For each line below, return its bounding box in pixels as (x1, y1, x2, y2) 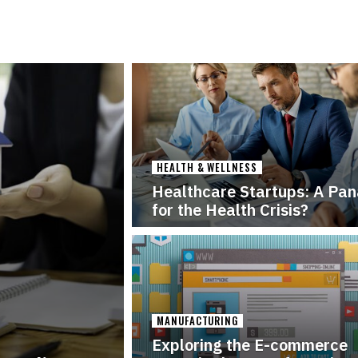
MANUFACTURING (157, 312, 239, 328)
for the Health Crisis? (152, 198, 309, 221)
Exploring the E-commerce (152, 333, 348, 356)
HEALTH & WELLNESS (157, 158, 257, 175)
